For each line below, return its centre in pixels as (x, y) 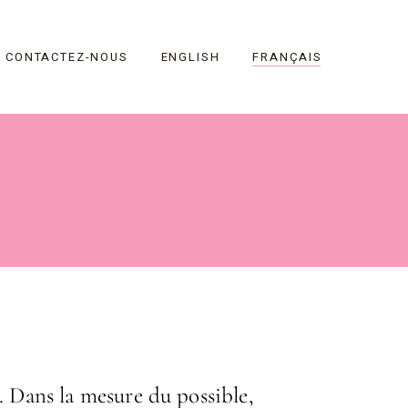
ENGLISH (190, 57)
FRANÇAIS (287, 57)
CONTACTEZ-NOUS (67, 57)
